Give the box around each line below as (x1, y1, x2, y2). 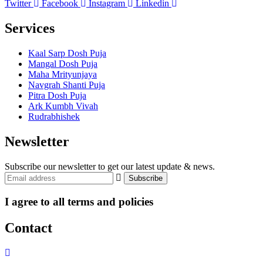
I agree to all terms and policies (5, 195, 153, 208)
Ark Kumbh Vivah (28, 101, 98, 112)
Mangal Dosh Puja (28, 59, 97, 69)
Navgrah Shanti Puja (28, 80, 105, 90)
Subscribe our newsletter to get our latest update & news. (5, 161, 215, 172)
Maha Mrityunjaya (28, 69, 97, 80)
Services (5, 21, 55, 36)
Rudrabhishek (28, 112, 80, 122)
